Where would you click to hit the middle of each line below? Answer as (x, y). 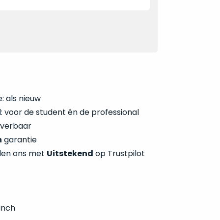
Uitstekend (70, 153)
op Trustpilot (119, 153)
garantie (19, 140)
